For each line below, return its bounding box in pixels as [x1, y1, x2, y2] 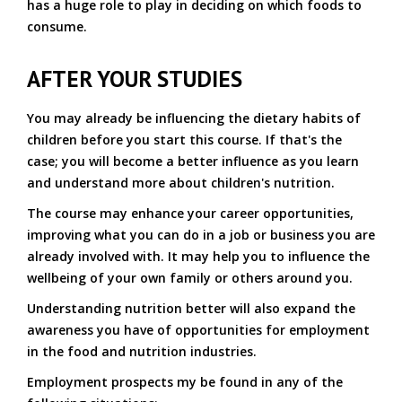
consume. [27, 18, 87, 35]
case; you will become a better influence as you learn [27, 153, 359, 170]
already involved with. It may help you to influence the [27, 248, 370, 265]
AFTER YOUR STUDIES [27, 64, 242, 93]
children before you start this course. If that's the [27, 131, 342, 148]
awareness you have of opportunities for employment [27, 321, 370, 338]
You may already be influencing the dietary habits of [27, 109, 361, 127]
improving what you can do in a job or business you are [27, 226, 375, 243]
